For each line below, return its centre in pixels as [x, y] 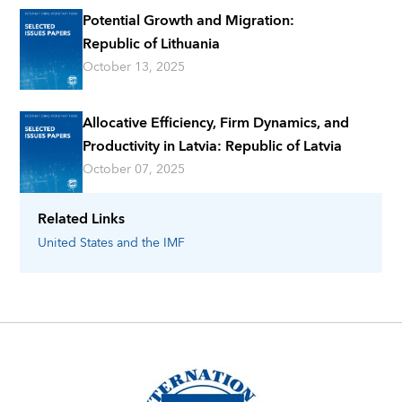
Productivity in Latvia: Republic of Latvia [213, 147]
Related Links [82, 218]
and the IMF [151, 243]
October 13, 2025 [134, 67]
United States [76, 243]
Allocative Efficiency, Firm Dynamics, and [216, 123]
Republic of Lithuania [152, 44]
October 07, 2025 [134, 170]
